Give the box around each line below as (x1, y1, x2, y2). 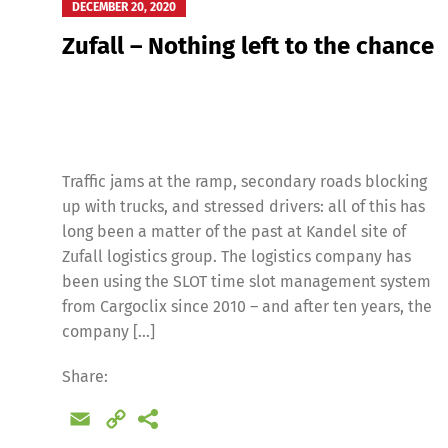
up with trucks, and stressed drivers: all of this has (62, 196, 425, 216)
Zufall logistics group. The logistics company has (62, 246, 411, 266)
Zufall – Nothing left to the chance (62, 31, 434, 60)
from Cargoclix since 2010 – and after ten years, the (62, 296, 432, 316)
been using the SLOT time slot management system (62, 271, 431, 291)
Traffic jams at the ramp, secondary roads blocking (62, 171, 427, 191)
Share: (62, 366, 108, 386)
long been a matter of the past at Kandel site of (62, 221, 406, 241)
